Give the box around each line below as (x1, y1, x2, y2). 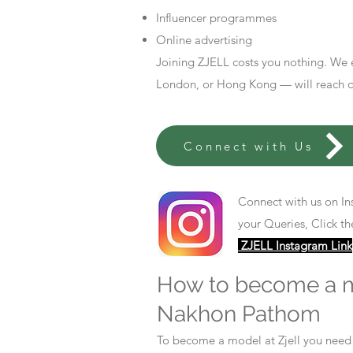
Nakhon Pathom (157, 301, 321, 327)
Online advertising (156, 32, 252, 47)
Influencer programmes (156, 10, 277, 25)
